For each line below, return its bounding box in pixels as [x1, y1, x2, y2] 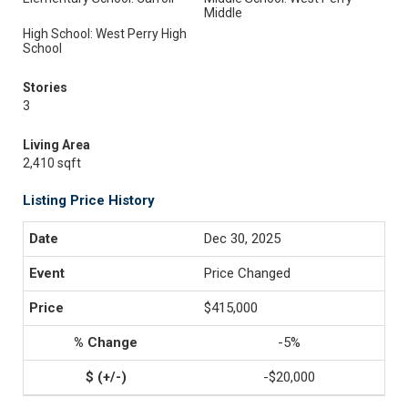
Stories [23, 80, 67, 95]
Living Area [23, 138, 90, 152]
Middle [204, 5, 242, 20]
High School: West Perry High [23, 26, 187, 41]
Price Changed [204, 265, 291, 281]
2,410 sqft [23, 156, 81, 170]
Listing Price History [23, 192, 155, 209]
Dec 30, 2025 [204, 230, 280, 247]
